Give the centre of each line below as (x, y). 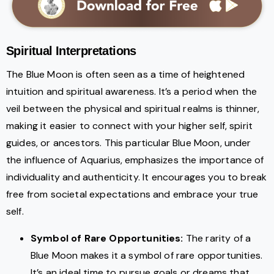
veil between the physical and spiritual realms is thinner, (133, 109)
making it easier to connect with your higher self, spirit (130, 126)
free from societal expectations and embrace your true (132, 194)
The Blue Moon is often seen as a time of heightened (126, 75)
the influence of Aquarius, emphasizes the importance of (135, 160)
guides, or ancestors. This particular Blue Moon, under (129, 143)
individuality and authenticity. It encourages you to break (137, 177)
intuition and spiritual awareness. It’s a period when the (132, 92)
